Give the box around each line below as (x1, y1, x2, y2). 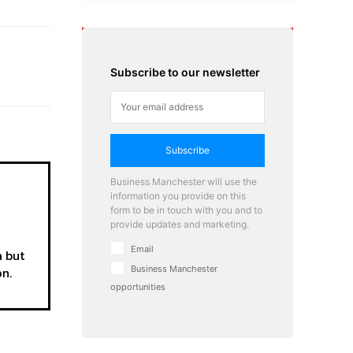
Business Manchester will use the (110, 175, 257, 188)
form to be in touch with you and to (110, 203, 262, 216)
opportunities (110, 281, 165, 292)
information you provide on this (110, 189, 246, 202)
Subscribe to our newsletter (110, 65, 260, 79)
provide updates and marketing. (110, 217, 249, 230)
